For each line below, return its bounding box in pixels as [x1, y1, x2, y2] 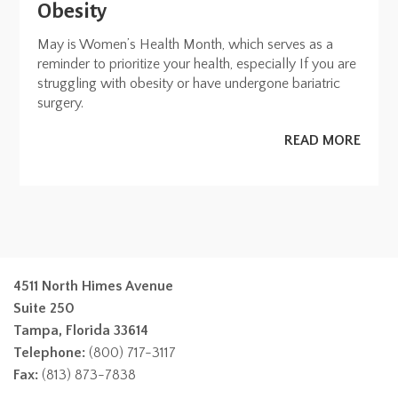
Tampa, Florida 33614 [13, 322, 148, 338]
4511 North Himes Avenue [13, 277, 173, 294]
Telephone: [13, 344, 85, 361]
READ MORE [283, 131, 361, 148]
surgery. [37, 94, 84, 111]
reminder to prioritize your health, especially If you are [37, 55, 357, 72]
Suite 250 [13, 299, 75, 316]
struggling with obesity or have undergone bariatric [37, 75, 341, 92]
